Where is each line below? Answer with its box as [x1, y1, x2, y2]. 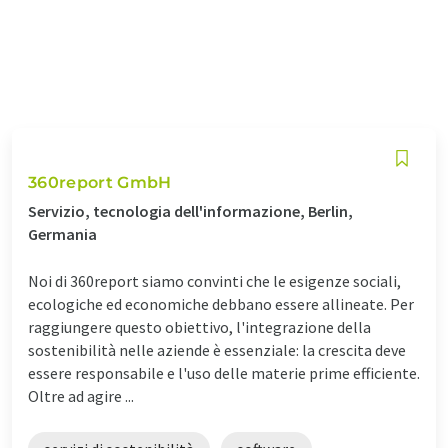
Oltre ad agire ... [28, 385, 134, 406]
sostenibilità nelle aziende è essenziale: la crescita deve [28, 339, 406, 360]
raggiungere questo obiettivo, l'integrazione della [28, 316, 371, 337]
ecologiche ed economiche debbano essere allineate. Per [28, 293, 414, 314]
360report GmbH [28, 172, 172, 192]
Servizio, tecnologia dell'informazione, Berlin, [28, 200, 353, 221]
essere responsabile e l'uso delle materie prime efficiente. [28, 362, 420, 383]
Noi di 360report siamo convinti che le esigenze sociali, [28, 270, 401, 291]
